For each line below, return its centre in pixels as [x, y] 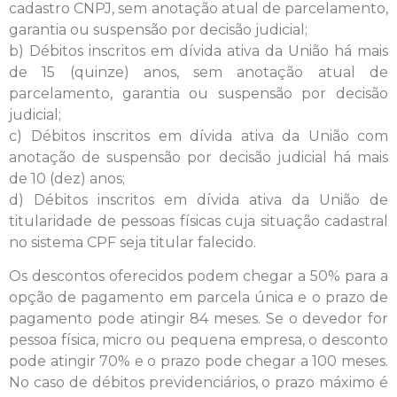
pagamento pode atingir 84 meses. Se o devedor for [198, 318]
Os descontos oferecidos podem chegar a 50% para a [198, 276]
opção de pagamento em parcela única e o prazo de [198, 297]
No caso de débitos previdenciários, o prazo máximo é [198, 382]
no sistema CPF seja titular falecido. [132, 242]
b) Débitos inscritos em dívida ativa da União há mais [198, 51]
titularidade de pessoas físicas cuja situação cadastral [198, 221]
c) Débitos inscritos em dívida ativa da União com [198, 136]
